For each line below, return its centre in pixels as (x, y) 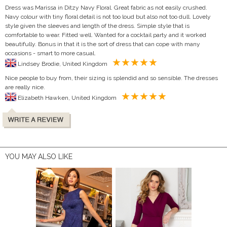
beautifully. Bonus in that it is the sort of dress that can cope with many (103, 44)
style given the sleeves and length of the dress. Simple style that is (97, 26)
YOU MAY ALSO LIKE (39, 156)
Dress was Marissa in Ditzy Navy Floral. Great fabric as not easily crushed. (106, 7)
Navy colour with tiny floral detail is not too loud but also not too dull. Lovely (108, 16)
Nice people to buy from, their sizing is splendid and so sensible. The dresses (111, 78)
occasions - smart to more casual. (50, 53)
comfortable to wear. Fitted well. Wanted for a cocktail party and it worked (106, 35)
